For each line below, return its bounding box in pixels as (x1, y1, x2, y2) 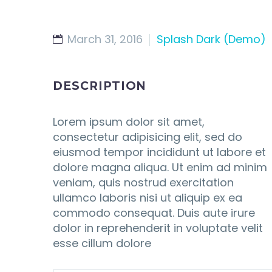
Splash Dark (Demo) (157, 32, 266, 47)
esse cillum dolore (53, 236, 151, 251)
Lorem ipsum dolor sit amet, (53, 114, 205, 129)
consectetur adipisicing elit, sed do (53, 129, 242, 144)
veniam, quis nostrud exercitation (53, 175, 234, 190)
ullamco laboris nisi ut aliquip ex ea (53, 190, 242, 205)
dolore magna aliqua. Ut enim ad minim (53, 160, 267, 175)
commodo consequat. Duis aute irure (53, 205, 255, 220)
